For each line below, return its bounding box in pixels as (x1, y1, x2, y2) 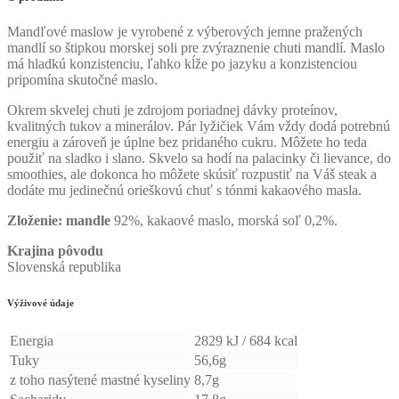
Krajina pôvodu (7, 243, 103, 259)
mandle (66, 213, 110, 229)
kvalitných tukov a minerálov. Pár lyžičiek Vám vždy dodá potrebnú (7, 118, 390, 134)
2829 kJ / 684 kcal (194, 333, 297, 349)
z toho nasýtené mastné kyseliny (10, 372, 191, 388)
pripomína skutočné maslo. (7, 72, 158, 88)
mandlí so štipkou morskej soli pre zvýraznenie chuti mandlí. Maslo (7, 40, 385, 56)
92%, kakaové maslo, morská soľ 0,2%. (110, 213, 338, 229)
